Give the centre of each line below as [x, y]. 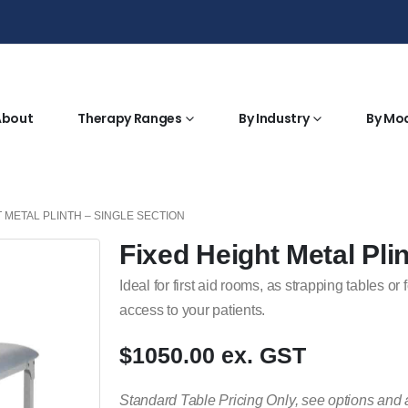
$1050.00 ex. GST [213, 355]
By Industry [274, 119]
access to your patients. [193, 310]
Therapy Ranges [130, 119]
